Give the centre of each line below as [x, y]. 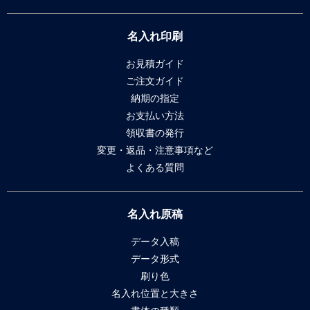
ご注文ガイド [155, 81]
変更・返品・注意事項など [155, 150]
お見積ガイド [155, 63]
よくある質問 [155, 167]
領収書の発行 [155, 133]
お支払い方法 [155, 115]
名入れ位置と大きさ [155, 294]
